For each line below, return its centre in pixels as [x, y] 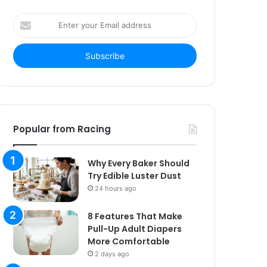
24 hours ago [116, 189]
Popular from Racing [62, 129]
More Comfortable [129, 242]
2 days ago [112, 254]
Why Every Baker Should [139, 164]
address [28, 56]
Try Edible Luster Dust [135, 176]
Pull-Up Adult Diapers [135, 229]
